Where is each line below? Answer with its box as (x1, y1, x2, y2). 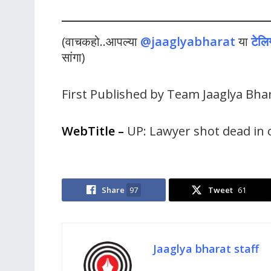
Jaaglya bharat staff (153, 241, 259, 256)
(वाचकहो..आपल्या (62, 33, 140, 50)
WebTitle (62, 122, 115, 139)
